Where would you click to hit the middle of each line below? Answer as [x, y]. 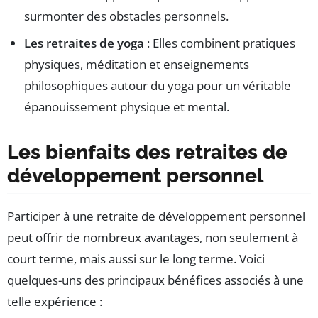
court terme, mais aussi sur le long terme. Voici [136, 259]
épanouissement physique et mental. [127, 107]
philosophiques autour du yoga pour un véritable [158, 86]
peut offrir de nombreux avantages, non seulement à [153, 238]
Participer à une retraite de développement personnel [156, 216]
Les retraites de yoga [84, 43]
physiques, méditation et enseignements [137, 65]
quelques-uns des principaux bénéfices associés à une [155, 280]
